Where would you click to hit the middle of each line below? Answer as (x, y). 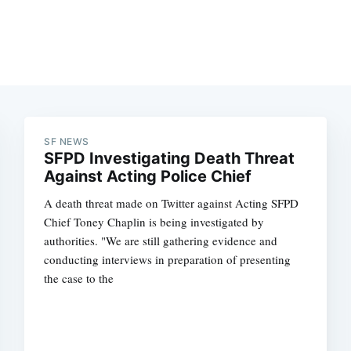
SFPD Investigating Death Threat (170, 158)
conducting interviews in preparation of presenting (168, 259)
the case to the (79, 278)
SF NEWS (67, 141)
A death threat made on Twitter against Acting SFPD (172, 203)
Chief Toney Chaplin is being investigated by (154, 221)
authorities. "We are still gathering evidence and (161, 240)
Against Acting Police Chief (148, 176)
